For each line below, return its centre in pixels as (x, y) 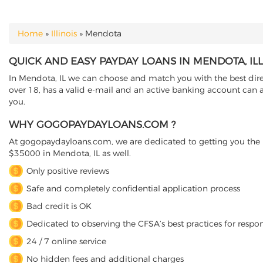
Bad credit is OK (59, 206)
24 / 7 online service (66, 241)
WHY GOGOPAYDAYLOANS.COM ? (92, 124)
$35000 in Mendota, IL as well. (70, 153)
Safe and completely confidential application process (133, 188)
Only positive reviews (68, 171)
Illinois (64, 33)
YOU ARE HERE (47, 40)
